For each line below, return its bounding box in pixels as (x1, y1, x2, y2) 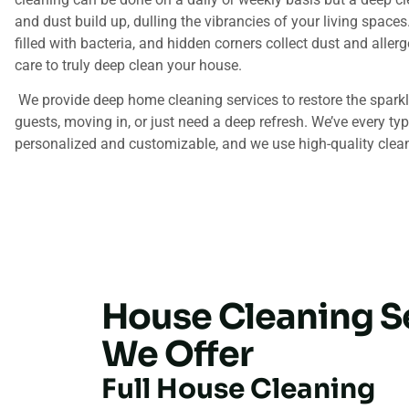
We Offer (101, 331, 253, 376)
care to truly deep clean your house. (15, 56, 242, 74)
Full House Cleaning (101, 371, 375, 406)
